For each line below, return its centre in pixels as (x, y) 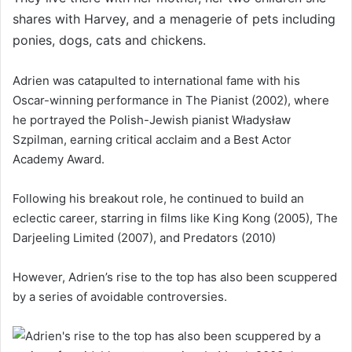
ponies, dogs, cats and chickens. (111, 40)
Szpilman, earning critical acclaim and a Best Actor (152, 139)
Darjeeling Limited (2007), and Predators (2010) (144, 237)
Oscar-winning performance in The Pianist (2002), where (171, 100)
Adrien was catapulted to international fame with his (156, 80)
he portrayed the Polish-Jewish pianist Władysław (152, 119)
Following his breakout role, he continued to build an (158, 198)
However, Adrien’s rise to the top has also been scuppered (175, 277)
